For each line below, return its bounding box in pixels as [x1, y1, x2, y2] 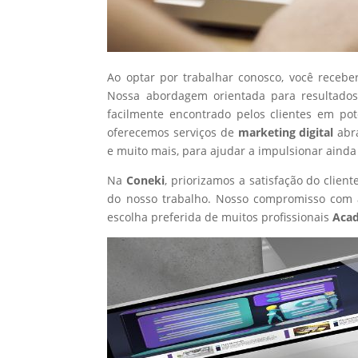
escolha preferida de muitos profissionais [107, 209, 333, 225]
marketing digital [237, 124, 337, 140]
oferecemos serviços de [107, 124, 238, 140]
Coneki [126, 172, 165, 188]
